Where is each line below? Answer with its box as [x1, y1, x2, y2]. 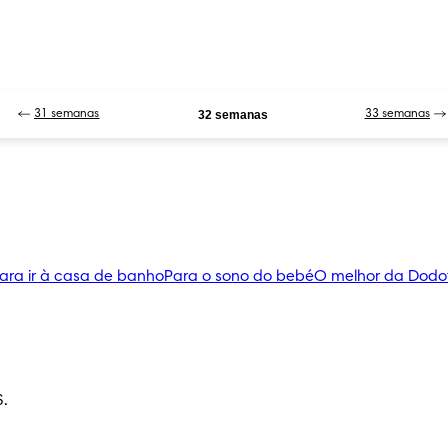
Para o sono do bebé [164, 269, 314, 285]
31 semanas [34, 108, 100, 120]
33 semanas [364, 108, 430, 120]
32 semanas [197, 108, 269, 122]
